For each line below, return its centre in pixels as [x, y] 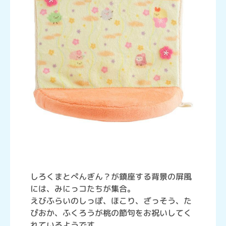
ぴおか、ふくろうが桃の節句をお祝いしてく [111, 213]
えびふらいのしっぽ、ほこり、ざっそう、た [111, 201]
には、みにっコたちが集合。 [83, 189]
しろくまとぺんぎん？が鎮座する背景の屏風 [111, 177]
